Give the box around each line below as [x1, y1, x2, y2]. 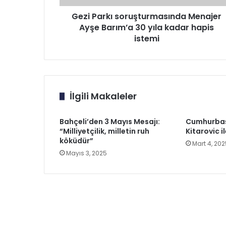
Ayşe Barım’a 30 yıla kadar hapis [79, 22, 214, 33]
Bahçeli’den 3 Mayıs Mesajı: [60, 117, 160, 127]
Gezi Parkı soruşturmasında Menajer [72, 11, 221, 22]
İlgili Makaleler [70, 90, 137, 102]
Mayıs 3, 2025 [66, 149, 107, 157]
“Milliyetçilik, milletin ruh [60, 126, 149, 136]
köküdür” [60, 136, 93, 146]
